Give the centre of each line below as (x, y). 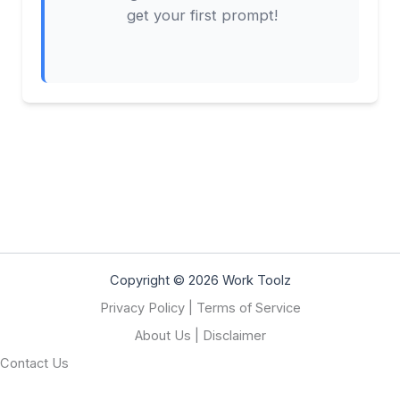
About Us (162, 336)
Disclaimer (234, 336)
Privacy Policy (142, 308)
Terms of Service (248, 308)
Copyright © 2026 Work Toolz (200, 280)
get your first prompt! (202, 15)
